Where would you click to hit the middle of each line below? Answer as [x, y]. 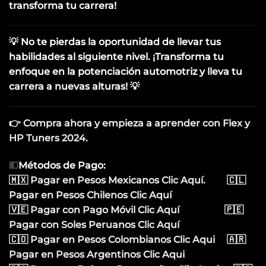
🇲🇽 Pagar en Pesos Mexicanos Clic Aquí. [118, 180]
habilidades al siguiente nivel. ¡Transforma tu [116, 57]
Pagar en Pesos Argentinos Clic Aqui [97, 254]
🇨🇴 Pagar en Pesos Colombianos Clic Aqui [118, 239]
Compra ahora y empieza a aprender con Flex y [137, 123]
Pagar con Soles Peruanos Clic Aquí [94, 224]
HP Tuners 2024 [47, 138]
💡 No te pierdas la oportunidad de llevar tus [115, 42]
